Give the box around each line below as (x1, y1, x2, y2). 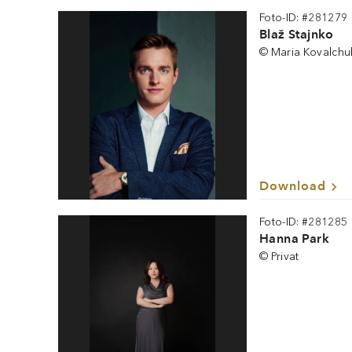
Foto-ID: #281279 (259, 11, 348, 24)
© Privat (259, 250, 299, 263)
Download (259, 178, 326, 193)
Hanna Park (259, 231, 329, 246)
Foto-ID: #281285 (259, 215, 348, 229)
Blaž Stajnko (259, 27, 334, 42)
